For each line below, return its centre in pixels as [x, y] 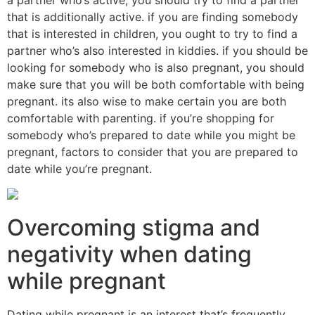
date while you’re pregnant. [79, 168]
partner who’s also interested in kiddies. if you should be [157, 50]
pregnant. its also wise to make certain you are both [147, 101]
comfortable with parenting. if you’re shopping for [141, 118]
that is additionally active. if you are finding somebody [153, 17]
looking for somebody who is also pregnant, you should [156, 67]
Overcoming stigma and [134, 227]
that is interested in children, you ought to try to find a [152, 33]
